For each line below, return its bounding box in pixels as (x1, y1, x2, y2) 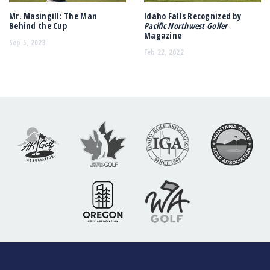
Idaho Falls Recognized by (144, 10, 241, 22)
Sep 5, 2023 (9, 37, 46, 48)
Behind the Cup (9, 20, 70, 32)
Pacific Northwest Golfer (144, 20, 228, 32)
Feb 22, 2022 (144, 46, 184, 57)
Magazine (144, 30, 182, 42)
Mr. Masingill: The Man (9, 10, 98, 22)
